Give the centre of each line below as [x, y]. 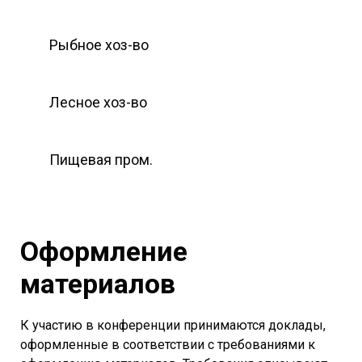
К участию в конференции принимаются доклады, [173, 325]
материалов [98, 283]
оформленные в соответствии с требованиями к [168, 344]
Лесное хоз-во [98, 102]
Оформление [104, 251]
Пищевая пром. [101, 159]
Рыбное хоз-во [99, 44]
